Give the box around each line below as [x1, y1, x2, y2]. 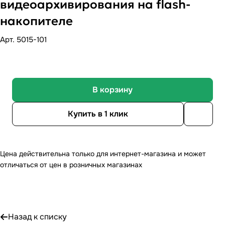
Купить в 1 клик [68, 108, 128, 120]
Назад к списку [8, 211, 67, 222]
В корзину [92, 84, 133, 95]
